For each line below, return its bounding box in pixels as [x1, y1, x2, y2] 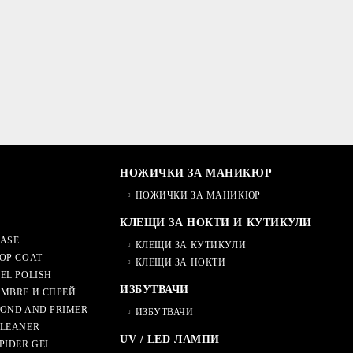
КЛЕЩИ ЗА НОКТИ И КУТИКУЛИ [120, 216, 312, 229]
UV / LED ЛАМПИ [120, 333, 220, 345]
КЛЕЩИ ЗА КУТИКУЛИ [135, 239, 247, 251]
